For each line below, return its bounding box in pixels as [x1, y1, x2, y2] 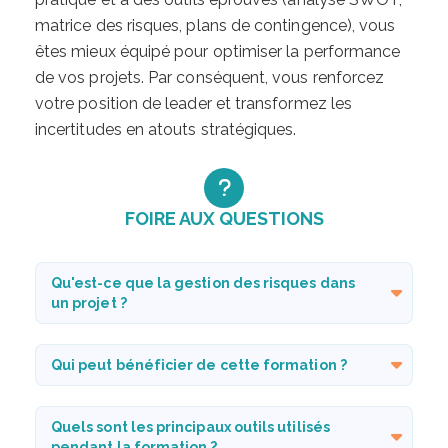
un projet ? [51, 294, 127, 311]
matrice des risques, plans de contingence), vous [35, 15, 396, 35]
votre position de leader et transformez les [35, 93, 353, 113]
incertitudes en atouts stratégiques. [35, 119, 297, 139]
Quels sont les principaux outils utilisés [51, 418, 330, 435]
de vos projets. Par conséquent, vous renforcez [35, 67, 385, 87]
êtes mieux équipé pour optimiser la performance [35, 41, 401, 61]
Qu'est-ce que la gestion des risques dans [51, 274, 355, 291]
